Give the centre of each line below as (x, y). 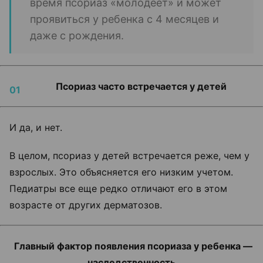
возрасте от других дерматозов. (86, 205)
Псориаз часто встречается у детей (141, 86)
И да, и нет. (36, 127)
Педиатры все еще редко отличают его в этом (118, 188)
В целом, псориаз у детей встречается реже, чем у (129, 156)
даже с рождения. (77, 36)
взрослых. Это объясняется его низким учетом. (121, 172)
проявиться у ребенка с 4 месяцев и (124, 19)
